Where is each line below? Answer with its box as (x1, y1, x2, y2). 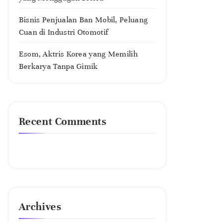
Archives (18, 200, 61, 213)
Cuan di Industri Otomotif (18, 27, 109, 37)
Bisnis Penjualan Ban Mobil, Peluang (18, 15, 148, 25)
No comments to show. (18, 148, 101, 156)
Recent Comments (18, 115, 107, 128)
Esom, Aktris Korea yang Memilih (18, 49, 138, 59)
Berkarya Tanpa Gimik (18, 61, 98, 71)
